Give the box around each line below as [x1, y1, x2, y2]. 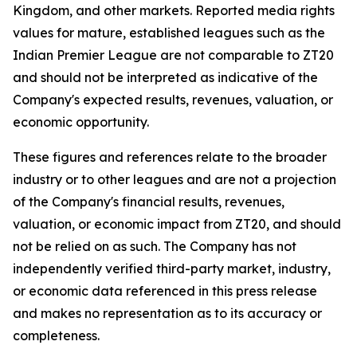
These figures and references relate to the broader [13, 149, 327, 165]
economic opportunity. [13, 114, 149, 130]
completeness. [13, 328, 100, 343]
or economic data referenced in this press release [13, 283, 317, 299]
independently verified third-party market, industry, [13, 261, 331, 277]
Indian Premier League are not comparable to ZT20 [13, 47, 334, 63]
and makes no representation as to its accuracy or [13, 305, 322, 321]
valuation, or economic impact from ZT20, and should [13, 216, 341, 232]
